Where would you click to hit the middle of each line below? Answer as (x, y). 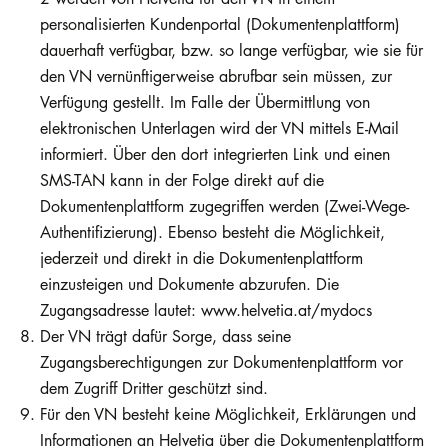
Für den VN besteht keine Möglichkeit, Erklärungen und (228, 414)
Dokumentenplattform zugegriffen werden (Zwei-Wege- (224, 206)
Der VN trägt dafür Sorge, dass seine (165, 336)
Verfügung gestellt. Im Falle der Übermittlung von (205, 102)
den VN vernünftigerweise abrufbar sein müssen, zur (216, 76)
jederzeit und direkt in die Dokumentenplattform (201, 258)
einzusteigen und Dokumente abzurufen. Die (189, 284)
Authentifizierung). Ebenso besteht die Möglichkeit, (212, 232)
